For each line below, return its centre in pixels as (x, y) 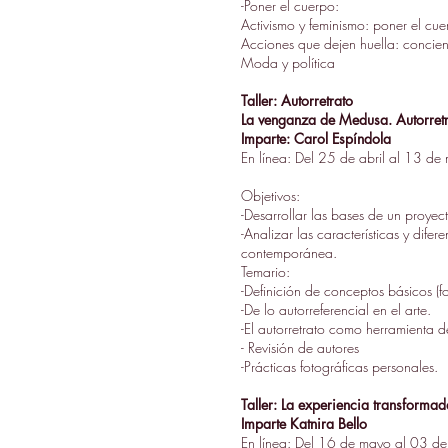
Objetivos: (270, 195)
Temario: (265, 271)
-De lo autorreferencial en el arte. (336, 309)
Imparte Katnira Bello (304, 423)
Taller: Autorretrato (297, 100)
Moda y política (288, 62)
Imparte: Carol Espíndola (316, 138)
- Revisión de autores (300, 347)
